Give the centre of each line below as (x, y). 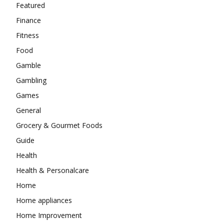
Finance (28, 20)
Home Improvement (49, 215)
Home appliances (44, 200)
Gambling (31, 80)
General (28, 110)
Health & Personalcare (52, 170)
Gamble (28, 65)
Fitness (27, 35)
